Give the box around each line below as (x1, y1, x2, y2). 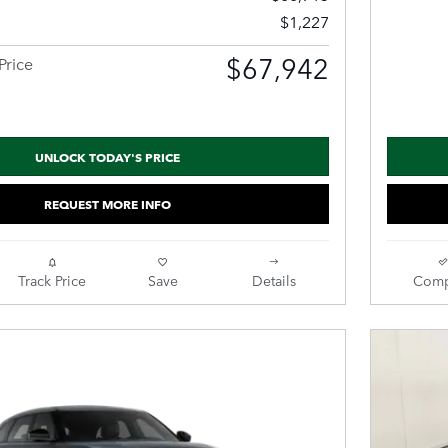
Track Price (17, 269, 86, 290)
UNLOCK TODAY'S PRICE (34, 146, 180, 166)
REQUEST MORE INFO (43, 194, 171, 214)
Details (251, 269, 296, 290)
